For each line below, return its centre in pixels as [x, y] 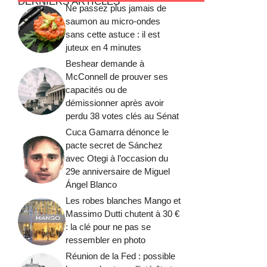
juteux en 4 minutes [103, 47]
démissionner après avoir [115, 103]
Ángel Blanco [91, 184]
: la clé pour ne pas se [108, 226]
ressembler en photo [105, 240]
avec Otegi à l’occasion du [117, 158]
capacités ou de [96, 89]
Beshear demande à [105, 63]
